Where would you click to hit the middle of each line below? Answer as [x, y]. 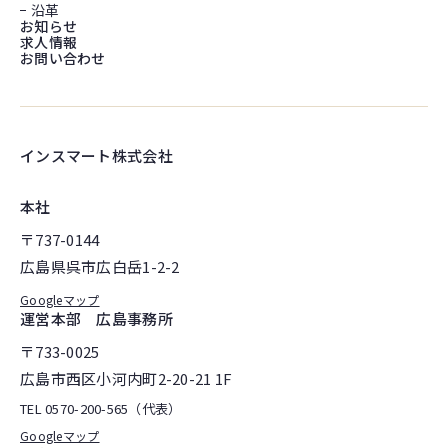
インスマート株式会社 [96, 156]
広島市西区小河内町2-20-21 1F [126, 379]
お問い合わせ [63, 58]
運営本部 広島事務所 [96, 319]
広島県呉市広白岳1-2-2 [100, 267]
